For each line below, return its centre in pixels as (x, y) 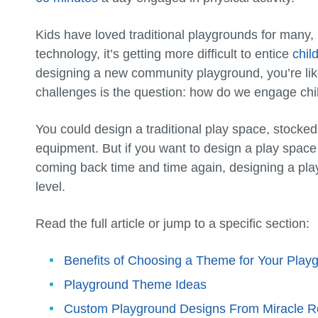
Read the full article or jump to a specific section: (172, 223)
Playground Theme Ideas (135, 284)
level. (50, 186)
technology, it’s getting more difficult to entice (164, 54)
